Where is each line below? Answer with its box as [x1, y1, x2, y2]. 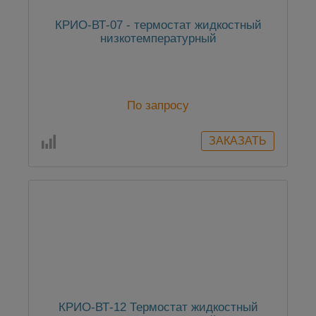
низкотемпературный [99, 32, 217, 46]
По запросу [127, 99, 189, 113]
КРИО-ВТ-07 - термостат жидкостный [54, 18, 262, 32]
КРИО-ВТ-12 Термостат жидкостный [58, 300, 258, 315]
